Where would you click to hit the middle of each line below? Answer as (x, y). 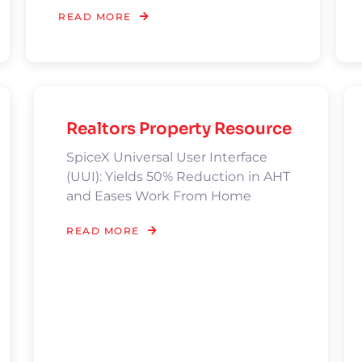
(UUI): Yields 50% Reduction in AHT (179, 177)
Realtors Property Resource (179, 129)
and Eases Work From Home (159, 196)
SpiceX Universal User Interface (167, 157)
